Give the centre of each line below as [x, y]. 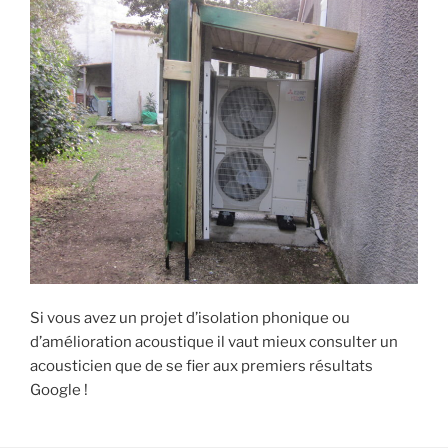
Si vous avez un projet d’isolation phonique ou [190, 318]
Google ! [59, 390]
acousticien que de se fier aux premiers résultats [201, 366]
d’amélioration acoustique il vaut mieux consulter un [214, 342]
